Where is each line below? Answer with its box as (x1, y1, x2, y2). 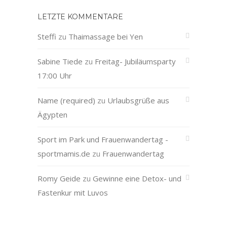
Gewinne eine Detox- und (93, 173, 181, 183)
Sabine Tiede (37, 56, 83, 66)
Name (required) (37, 95, 95, 105)
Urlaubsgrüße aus (107, 95, 169, 105)
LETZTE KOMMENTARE (37, 12, 123, 21)
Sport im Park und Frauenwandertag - (37, 134, 168, 144)
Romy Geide (37, 173, 81, 183)
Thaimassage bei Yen (68, 31, 143, 42)
